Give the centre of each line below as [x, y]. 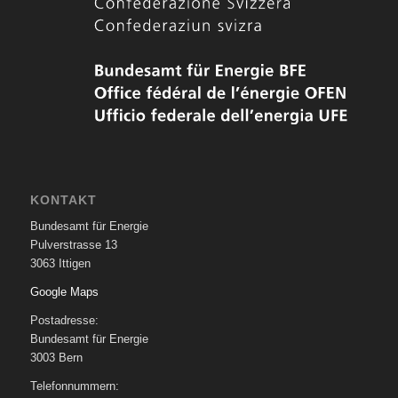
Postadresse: [64, 321]
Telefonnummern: [74, 386]
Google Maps [64, 292]
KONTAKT [63, 200]
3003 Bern [56, 358]
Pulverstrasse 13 [73, 245]
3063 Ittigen [60, 264]
